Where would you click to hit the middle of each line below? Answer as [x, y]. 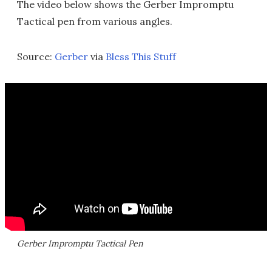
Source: [36, 56]
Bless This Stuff [141, 56]
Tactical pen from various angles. [95, 21]
